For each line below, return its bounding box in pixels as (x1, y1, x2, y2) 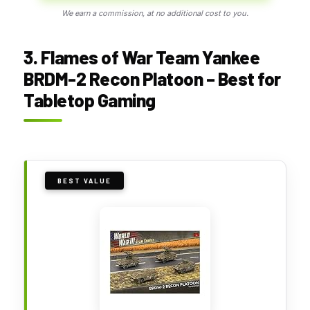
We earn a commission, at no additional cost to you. (62, 8, 248, 18)
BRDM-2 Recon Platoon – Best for (24, 67, 281, 89)
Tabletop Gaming (24, 89, 156, 111)
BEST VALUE (57, 176, 111, 185)
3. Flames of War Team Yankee (24, 46, 259, 68)
